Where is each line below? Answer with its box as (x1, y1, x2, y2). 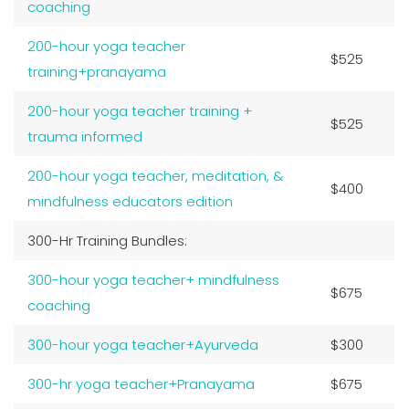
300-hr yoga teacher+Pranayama (27, 373, 255, 393)
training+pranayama (27, 61, 166, 81)
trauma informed (27, 126, 142, 146)
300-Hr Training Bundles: (27, 230, 187, 250)
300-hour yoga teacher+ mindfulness (27, 269, 279, 289)
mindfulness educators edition (27, 191, 233, 211)
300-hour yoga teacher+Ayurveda (27, 334, 258, 354)
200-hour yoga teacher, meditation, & (27, 165, 284, 185)
